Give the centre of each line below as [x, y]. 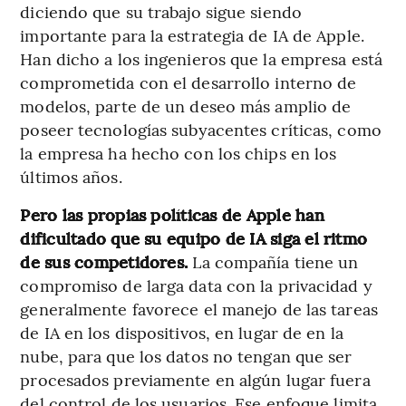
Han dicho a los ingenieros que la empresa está [201, 59]
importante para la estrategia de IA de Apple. [192, 35]
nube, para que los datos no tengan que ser [186, 356]
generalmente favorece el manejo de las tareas [199, 309]
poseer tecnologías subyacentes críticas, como [201, 130]
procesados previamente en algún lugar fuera [195, 380]
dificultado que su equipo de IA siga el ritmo [194, 238]
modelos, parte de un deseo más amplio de [186, 106]
